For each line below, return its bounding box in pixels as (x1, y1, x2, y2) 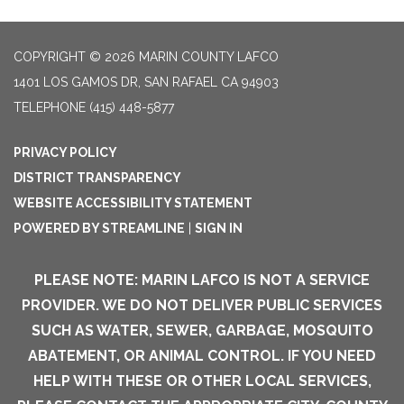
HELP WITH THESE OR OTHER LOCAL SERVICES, (32, 372, 372, 390)
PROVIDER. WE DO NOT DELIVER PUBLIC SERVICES (22, 296, 382, 314)
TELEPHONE (14, 99, 86, 115)
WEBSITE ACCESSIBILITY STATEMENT (14, 195, 252, 210)
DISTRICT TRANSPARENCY (14, 170, 181, 185)
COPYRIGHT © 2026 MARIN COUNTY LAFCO (14, 49, 279, 64)
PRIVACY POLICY (14, 144, 117, 160)
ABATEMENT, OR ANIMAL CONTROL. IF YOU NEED (28, 346, 376, 364)
